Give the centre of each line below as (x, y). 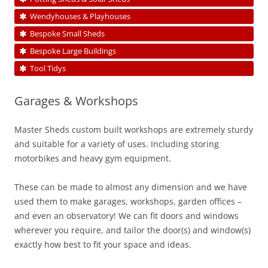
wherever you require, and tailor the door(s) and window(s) (133, 230)
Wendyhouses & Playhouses (80, 16)
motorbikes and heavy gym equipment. (93, 158)
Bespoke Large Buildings (73, 51)
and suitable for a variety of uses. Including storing (117, 144)
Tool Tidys (48, 68)
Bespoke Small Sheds (67, 33)
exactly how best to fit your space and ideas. (103, 244)
